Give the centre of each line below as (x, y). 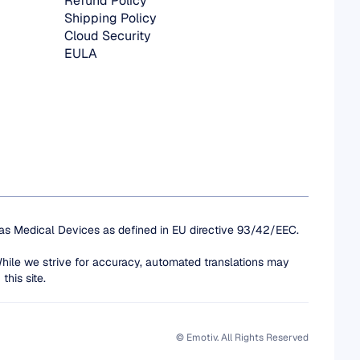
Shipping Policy (110, 18)
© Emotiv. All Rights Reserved (242, 337)
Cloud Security (108, 36)
